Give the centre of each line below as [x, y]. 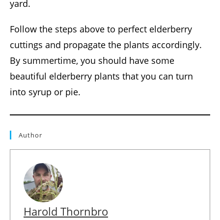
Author [30, 135]
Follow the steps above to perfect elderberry [101, 29]
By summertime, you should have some [92, 61]
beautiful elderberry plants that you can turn [101, 76]
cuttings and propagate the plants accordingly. [106, 45]
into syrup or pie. [45, 92]
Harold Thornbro [66, 212]
